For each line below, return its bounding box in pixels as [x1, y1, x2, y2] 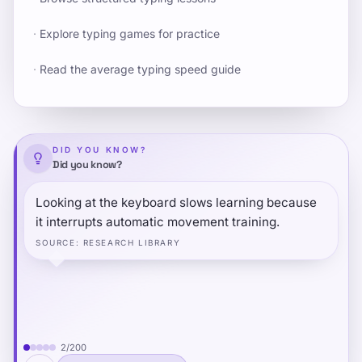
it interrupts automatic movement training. [36, 214, 280, 229]
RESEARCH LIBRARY [82, 238, 181, 247]
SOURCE [36, 238, 76, 247]
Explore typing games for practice [40, 27, 220, 40]
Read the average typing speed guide [40, 62, 241, 76]
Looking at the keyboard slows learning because [36, 195, 317, 210]
